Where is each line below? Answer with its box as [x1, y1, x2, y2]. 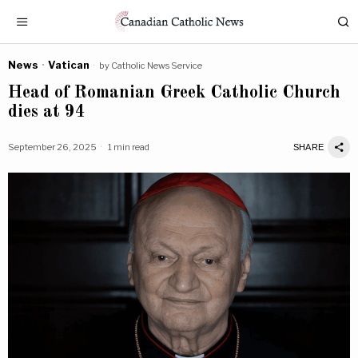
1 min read [106, 141, 149, 153]
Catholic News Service [111, 59, 202, 71]
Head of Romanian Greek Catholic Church [8, 84, 340, 101]
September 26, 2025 [8, 141, 97, 153]
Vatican [48, 58, 89, 71]
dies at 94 [8, 103, 86, 121]
